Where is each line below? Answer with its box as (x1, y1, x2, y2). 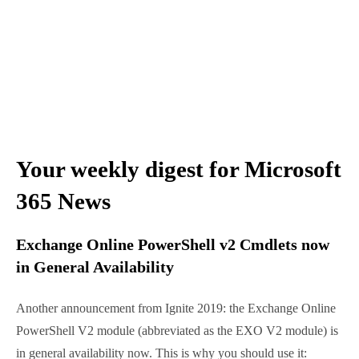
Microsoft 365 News (16, 216, 243, 247)
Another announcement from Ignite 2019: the (16, 330, 292, 348)
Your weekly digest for (16, 184, 276, 215)
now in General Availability (16, 286, 229, 308)
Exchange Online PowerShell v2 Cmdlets (16, 264, 335, 285)
